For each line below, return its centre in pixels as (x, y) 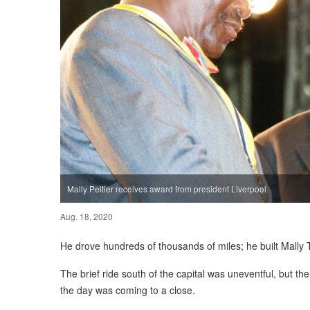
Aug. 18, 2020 (86, 216)
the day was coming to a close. (128, 290)
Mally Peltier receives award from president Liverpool (167, 188)
